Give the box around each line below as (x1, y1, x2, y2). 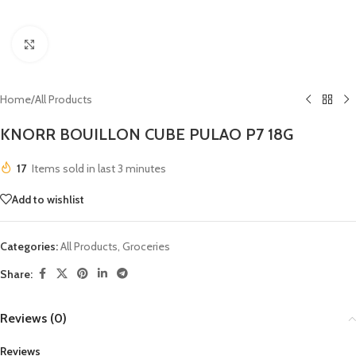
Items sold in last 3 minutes (32, 161, 166, 176)
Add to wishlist (12, 192, 84, 207)
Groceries (122, 239, 170, 253)
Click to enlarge (47, 37, 118, 50)
